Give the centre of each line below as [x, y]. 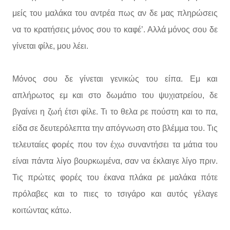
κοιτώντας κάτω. [42, 210]
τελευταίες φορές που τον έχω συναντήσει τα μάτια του [115, 145]
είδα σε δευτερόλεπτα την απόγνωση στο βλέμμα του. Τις [115, 128]
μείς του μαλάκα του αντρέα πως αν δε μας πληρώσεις [115, 13]
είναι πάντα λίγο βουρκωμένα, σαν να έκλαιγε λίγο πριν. [115, 161]
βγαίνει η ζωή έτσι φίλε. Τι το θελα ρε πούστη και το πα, [115, 112]
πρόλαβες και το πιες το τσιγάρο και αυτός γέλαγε [115, 194]
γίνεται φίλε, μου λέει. [50, 46]
